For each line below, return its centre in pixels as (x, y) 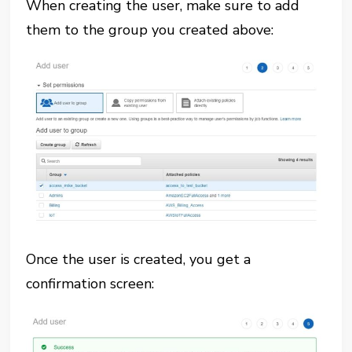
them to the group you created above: (150, 29)
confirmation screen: (90, 284)
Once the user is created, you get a (139, 260)
